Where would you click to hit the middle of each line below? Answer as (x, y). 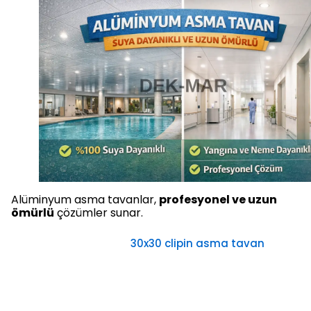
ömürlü (33, 213)
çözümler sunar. (99, 213)
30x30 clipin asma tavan (197, 244)
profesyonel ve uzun (218, 200)
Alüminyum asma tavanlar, (85, 200)
